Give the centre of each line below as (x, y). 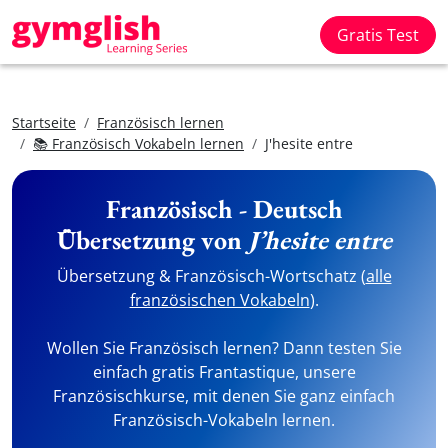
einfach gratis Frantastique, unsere (224, 372)
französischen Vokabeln (219, 300)
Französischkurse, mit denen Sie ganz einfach (224, 396)
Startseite (44, 122)
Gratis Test (378, 35)
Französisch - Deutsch (224, 209)
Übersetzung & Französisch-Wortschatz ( (211, 276)
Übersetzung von (152, 240)
